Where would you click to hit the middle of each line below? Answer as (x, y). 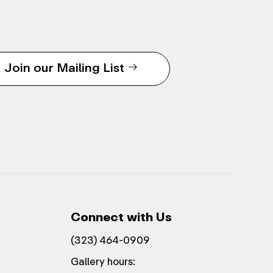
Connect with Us (121, 217)
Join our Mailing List (65, 67)
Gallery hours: (103, 261)
